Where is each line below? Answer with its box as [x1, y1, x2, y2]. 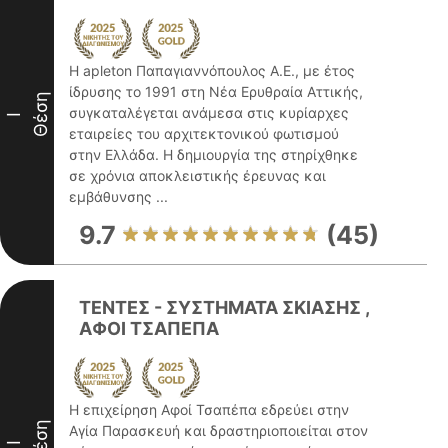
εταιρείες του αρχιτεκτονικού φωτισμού [69, 125, 339, 142]
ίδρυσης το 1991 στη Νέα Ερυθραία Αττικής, [69, 83, 363, 100]
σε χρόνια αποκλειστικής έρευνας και [69, 167, 326, 184]
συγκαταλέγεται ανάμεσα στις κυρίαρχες [69, 104, 349, 121]
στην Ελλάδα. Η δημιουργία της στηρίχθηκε [69, 146, 358, 163]
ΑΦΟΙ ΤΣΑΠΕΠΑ [79, 318, 219, 339]
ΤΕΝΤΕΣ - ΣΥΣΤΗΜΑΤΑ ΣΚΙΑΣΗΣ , [79, 297, 369, 318]
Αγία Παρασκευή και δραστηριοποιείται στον [69, 422, 368, 439]
